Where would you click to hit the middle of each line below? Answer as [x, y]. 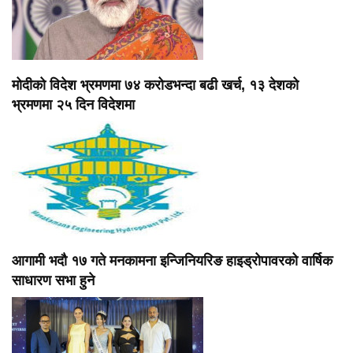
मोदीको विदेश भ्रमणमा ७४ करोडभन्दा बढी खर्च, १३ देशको [155, 85]
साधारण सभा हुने [53, 280]
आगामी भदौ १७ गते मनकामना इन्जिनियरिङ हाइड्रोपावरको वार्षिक [172, 260]
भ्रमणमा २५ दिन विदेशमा [73, 104]
